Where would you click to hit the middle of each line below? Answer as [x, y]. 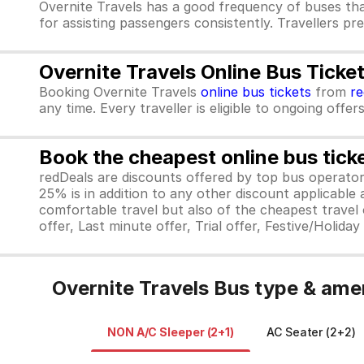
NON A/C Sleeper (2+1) [171, 332]
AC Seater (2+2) [311, 332]
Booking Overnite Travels [120, 92]
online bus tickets [256, 92]
